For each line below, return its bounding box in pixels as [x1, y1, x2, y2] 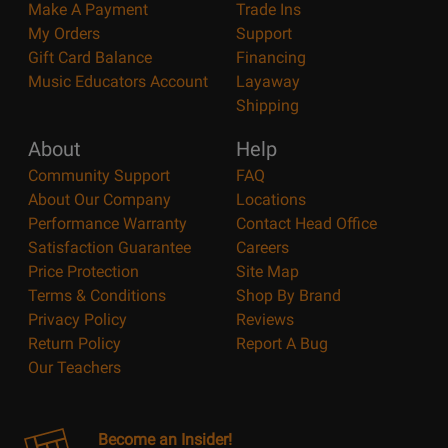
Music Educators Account [28, 72, 208, 92]
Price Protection [28, 262, 139, 282]
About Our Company [28, 190, 171, 210]
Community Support [28, 166, 170, 186]
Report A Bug [236, 334, 328, 354]
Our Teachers [28, 358, 121, 378]
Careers [236, 238, 289, 258]
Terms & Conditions [28, 286, 166, 306]
